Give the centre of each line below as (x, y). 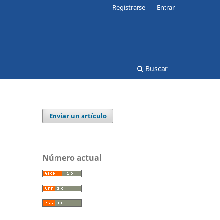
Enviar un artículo (78, 116)
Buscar (156, 68)
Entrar (166, 7)
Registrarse (129, 7)
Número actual (72, 157)
